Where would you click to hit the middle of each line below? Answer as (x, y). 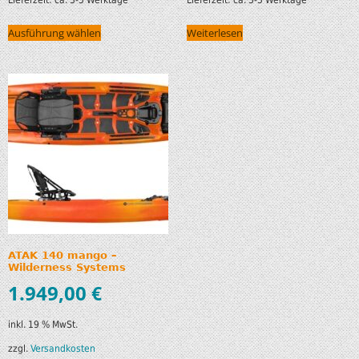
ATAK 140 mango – (63, 256)
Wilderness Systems (67, 268)
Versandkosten (63, 348)
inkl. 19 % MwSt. (43, 324)
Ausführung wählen (54, 32)
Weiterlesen (214, 32)
